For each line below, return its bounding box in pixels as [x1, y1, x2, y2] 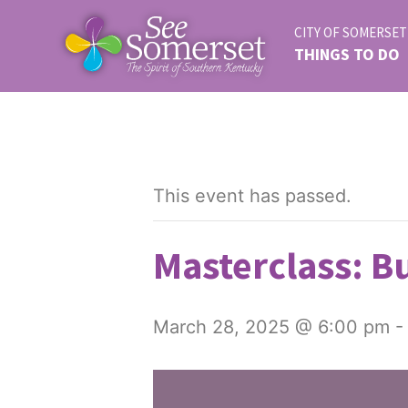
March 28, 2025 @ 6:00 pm [153, 316, 390, 338]
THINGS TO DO [293, 44, 400, 65]
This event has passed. [153, 185, 352, 207]
